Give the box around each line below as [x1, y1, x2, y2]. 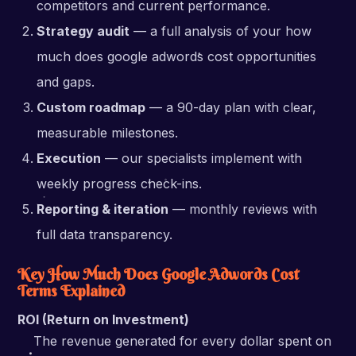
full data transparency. [37, 226, 173, 242]
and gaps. [37, 74, 95, 90]
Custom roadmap [37, 99, 146, 115]
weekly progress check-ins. [37, 176, 203, 192]
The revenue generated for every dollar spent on [33, 333, 332, 349]
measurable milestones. [37, 125, 179, 141]
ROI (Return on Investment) [17, 311, 190, 327]
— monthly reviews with [168, 201, 318, 217]
